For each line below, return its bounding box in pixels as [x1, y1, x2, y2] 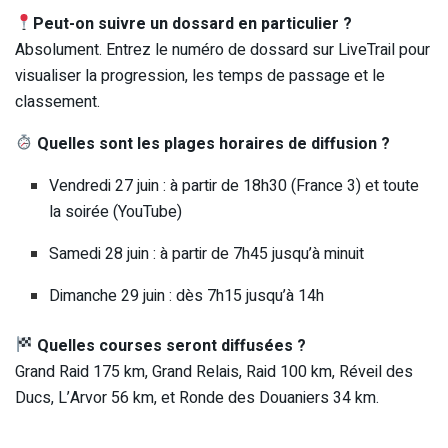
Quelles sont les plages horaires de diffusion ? [33, 131, 391, 156]
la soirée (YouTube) [49, 199, 183, 224]
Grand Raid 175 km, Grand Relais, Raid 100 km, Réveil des [15, 359, 413, 384]
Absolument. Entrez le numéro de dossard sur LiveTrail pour [15, 37, 430, 62]
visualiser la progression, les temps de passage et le [15, 63, 385, 88]
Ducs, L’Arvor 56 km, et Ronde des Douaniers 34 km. [15, 385, 379, 410]
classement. [15, 89, 100, 114]
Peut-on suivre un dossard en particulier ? [33, 11, 353, 36]
